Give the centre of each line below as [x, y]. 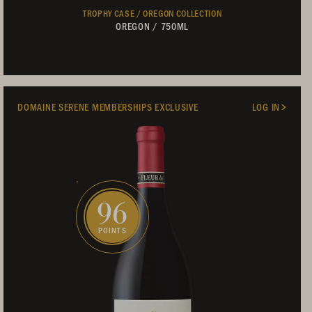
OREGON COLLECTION [182, 13]
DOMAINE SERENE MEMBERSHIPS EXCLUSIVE [108, 107]
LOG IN [266, 107]
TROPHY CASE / [113, 13]
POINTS [112, 230]
